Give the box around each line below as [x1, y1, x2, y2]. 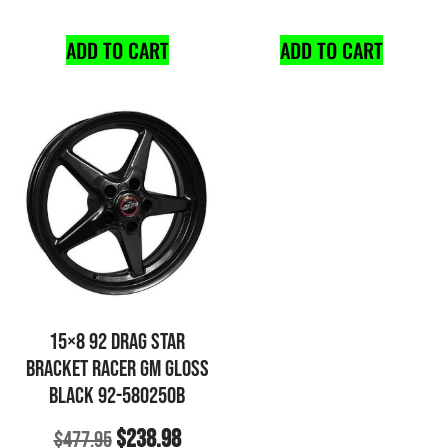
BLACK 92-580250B [49, 381, 185, 410]
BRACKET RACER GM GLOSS [25, 354, 209, 383]
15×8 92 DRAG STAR [49, 327, 185, 356]
